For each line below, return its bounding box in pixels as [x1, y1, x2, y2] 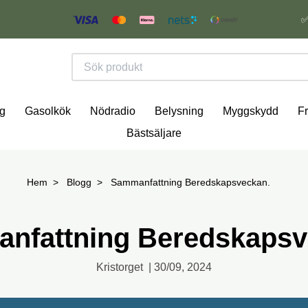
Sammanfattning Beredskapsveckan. [108, 177, 270, 188]
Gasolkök [24, 105, 71, 118]
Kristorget [96, 261, 143, 274]
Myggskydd [222, 105, 278, 118]
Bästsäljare [126, 127, 181, 140]
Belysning [154, 105, 203, 118]
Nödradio [89, 105, 135, 118]
